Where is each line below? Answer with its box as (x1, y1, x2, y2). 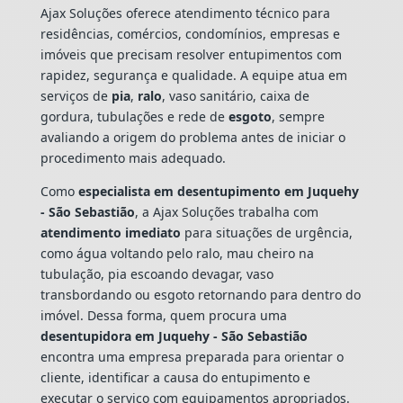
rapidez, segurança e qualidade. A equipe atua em (40, 66, 347, 84)
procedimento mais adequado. (40, 148, 226, 166)
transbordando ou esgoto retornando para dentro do (40, 285, 361, 303)
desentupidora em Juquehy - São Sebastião (40, 327, 308, 345)
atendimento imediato (40, 223, 181, 241)
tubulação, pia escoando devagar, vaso (40, 264, 273, 282)
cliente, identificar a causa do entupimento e (40, 368, 310, 386)
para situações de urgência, (180, 223, 353, 241)
